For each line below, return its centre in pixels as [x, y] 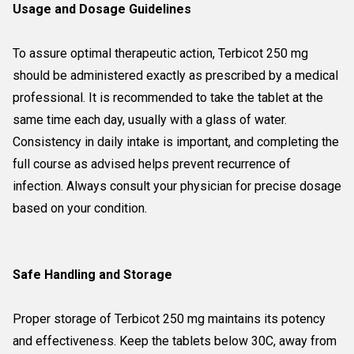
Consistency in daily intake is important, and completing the [176, 142]
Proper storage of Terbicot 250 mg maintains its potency [169, 319]
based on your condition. [80, 208]
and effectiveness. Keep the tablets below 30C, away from [175, 341]
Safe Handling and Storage [92, 275]
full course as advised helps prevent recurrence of [152, 164]
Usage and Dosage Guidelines [102, 9]
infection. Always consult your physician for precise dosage [177, 186]
